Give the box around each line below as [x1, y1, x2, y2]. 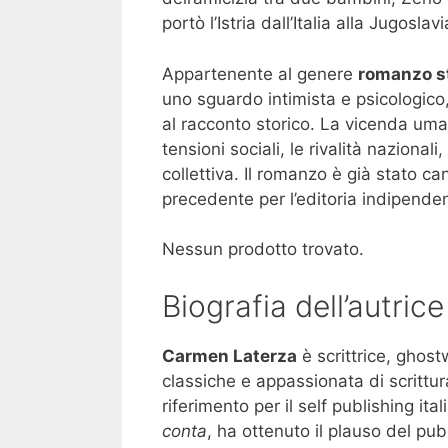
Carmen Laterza [162, 345, 297, 366]
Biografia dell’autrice [162, 287, 444, 324]
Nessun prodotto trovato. [162, 239, 364, 260]
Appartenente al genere [162, 63, 358, 84]
